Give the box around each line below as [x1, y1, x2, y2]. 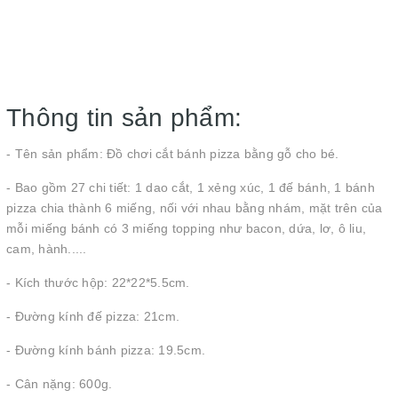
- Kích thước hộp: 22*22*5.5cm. [6, 275, 190, 290]
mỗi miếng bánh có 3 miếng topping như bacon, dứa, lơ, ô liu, [6, 221, 366, 235]
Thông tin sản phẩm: [6, 104, 243, 131]
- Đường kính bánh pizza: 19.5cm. [6, 343, 205, 357]
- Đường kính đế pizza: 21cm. [6, 309, 179, 323]
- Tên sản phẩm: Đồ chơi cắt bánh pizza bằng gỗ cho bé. [6, 147, 339, 161]
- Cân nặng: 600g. [6, 377, 113, 391]
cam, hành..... [6, 242, 87, 256]
